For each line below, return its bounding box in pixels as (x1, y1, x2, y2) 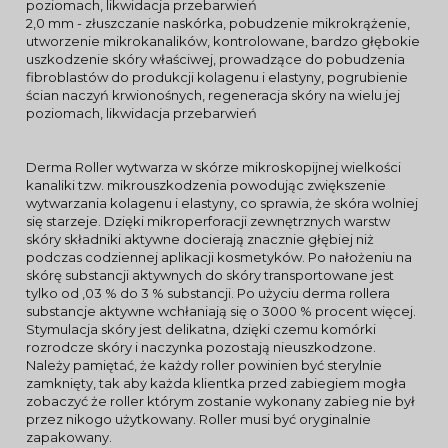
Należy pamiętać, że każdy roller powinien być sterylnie (26, 357, 382, 373)
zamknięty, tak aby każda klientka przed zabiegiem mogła (26, 375, 406, 391)
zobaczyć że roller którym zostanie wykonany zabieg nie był (26, 393, 415, 409)
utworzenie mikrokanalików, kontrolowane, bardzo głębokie (26, 33, 420, 49)
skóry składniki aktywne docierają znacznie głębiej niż (26, 231, 374, 247)
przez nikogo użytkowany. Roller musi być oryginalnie (26, 411, 371, 427)
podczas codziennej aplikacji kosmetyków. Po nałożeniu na (26, 249, 412, 265)
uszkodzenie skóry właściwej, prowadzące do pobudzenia (26, 51, 405, 67)
